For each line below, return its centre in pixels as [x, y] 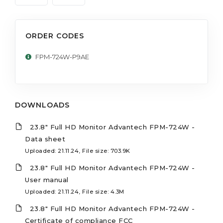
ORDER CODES [55, 36]
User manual [47, 179]
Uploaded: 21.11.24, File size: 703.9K [78, 151]
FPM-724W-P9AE [62, 56]
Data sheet [45, 139]
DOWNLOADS [42, 105]
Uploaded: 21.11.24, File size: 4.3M [75, 191]
